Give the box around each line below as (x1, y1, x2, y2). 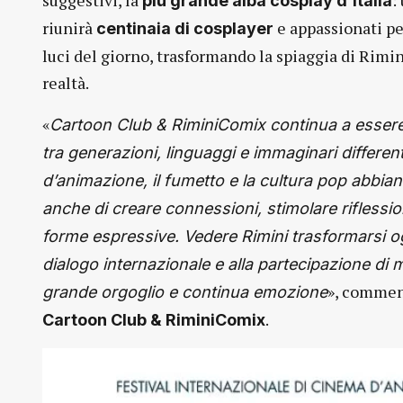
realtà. (42, 72, 89, 94)
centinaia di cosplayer (96, 19, 273, 39)
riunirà (42, 17, 96, 40)
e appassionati (273, 17, 382, 40)
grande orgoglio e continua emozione (42, 282, 327, 302)
